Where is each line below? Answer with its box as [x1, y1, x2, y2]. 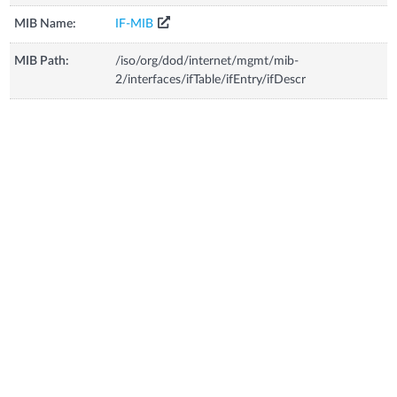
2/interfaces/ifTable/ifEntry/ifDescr [115, 73, 307, 86]
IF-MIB [115, 17, 154, 30]
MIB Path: [14, 54, 70, 67]
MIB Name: [14, 17, 77, 30]
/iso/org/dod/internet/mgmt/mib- [115, 54, 300, 67]
